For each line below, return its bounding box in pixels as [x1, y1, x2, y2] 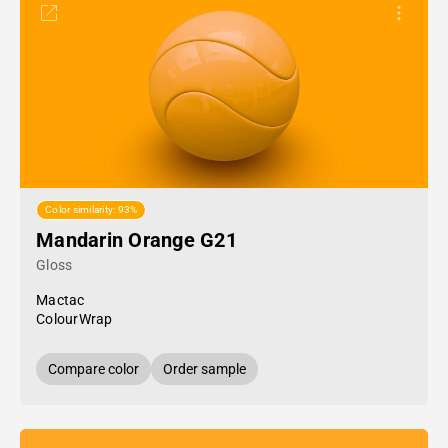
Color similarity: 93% [45, 204, 138, 216]
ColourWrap [36, 311, 113, 327]
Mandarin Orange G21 [36, 228, 237, 252]
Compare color [48, 361, 139, 377]
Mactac [36, 292, 85, 308]
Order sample [163, 361, 246, 377]
